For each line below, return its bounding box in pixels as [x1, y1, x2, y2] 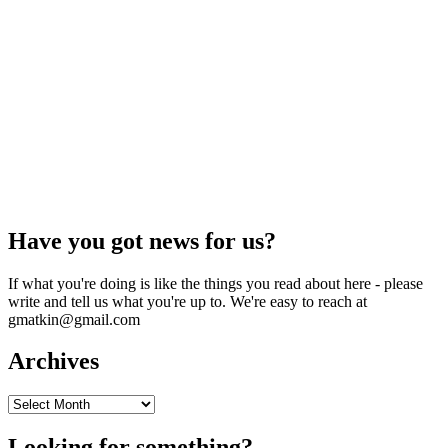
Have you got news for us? [8, 227, 276, 254]
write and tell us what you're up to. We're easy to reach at [8, 292, 367, 310]
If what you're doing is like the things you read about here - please [8, 274, 423, 292]
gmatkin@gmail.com [8, 310, 140, 328]
